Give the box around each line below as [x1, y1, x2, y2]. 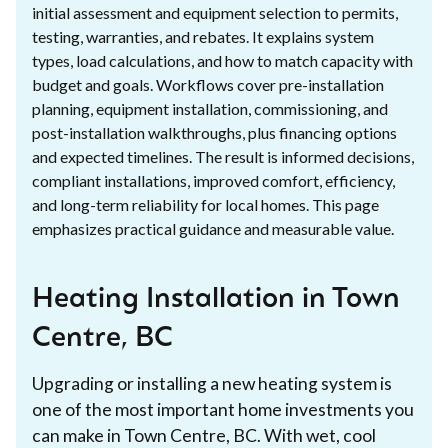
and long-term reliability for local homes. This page [32, 194, 379, 214]
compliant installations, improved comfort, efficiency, [32, 170, 395, 190]
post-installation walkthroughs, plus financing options [32, 122, 397, 142]
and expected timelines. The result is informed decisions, [32, 146, 414, 166]
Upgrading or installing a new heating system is [32, 372, 392, 394]
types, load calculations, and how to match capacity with [32, 50, 413, 70]
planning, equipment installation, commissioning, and [32, 98, 388, 118]
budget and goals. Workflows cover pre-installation [32, 74, 384, 94]
